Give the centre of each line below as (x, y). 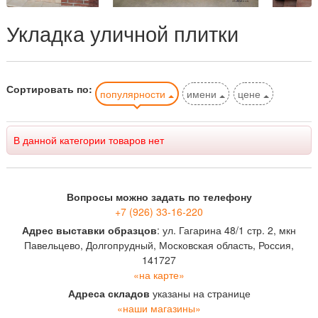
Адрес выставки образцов (89, 230)
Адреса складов (109, 293)
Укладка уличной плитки (122, 33)
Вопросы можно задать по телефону (159, 196)
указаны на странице (200, 293)
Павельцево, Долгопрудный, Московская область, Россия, (159, 245)
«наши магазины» (159, 308)
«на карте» (159, 274)
